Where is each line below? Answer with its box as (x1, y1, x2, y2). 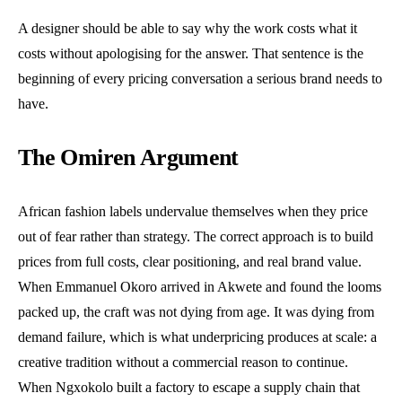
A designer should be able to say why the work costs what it (18, 21, 357, 37)
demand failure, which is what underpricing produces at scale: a (18, 329, 377, 345)
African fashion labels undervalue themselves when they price (18, 204, 368, 220)
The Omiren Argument (18, 144, 239, 171)
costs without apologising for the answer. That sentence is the (18, 46, 363, 62)
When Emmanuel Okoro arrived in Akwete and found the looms (18, 279, 381, 295)
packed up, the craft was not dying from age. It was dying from (18, 304, 374, 320)
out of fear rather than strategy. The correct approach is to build (18, 229, 373, 245)
